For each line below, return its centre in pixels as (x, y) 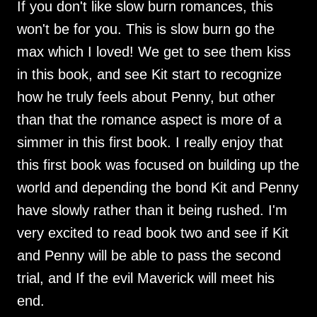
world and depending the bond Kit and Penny (158, 188)
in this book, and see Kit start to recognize (149, 74)
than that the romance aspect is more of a (149, 120)
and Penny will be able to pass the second (149, 255)
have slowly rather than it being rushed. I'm (152, 210)
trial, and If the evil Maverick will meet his (146, 278)
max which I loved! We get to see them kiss (154, 52)
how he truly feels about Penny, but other (146, 97)
